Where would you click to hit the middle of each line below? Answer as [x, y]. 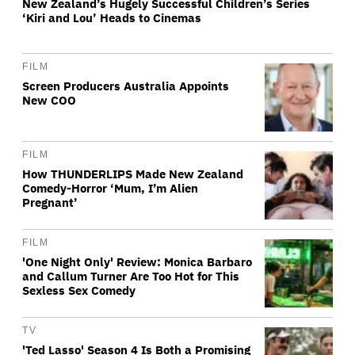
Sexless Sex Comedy [79, 290]
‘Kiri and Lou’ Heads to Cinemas [112, 18]
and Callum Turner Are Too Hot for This [131, 276]
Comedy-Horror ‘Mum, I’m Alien [110, 188]
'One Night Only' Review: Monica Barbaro [137, 262]
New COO [49, 100]
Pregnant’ [50, 202]
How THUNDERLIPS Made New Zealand [133, 174]
